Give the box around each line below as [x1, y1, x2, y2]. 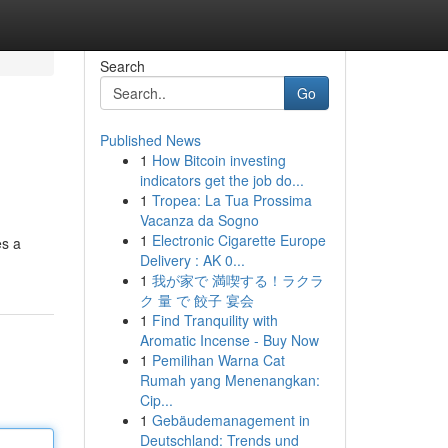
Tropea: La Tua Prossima [151, 190, 312, 210]
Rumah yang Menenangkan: [139, 370, 320, 390]
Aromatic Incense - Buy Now [139, 330, 319, 350]
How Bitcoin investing [151, 150, 286, 170]
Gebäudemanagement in [151, 410, 310, 430]
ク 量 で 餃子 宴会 [139, 290, 254, 310]
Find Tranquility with [151, 310, 278, 330]
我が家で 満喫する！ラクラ [151, 270, 324, 290]
